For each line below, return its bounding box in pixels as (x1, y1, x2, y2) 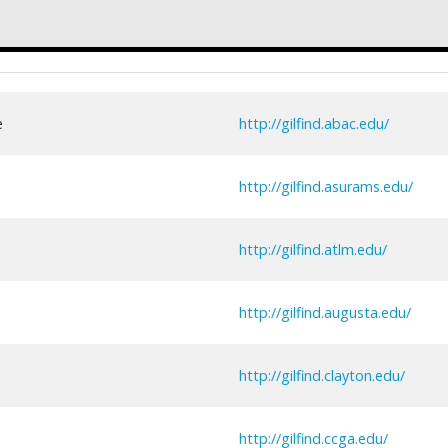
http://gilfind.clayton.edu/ (239, 365, 405, 385)
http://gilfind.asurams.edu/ (239, 176, 413, 196)
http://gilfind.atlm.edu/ (239, 239, 387, 259)
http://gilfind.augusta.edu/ (239, 302, 411, 322)
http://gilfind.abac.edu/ (239, 113, 389, 133)
